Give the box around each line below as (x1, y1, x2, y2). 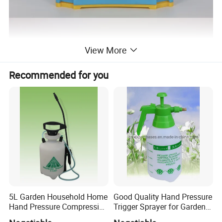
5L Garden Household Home (9, 191, 108, 202)
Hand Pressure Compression (9, 201, 109, 212)
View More (84, 44, 127, 56)
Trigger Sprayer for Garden (113, 201, 206, 212)
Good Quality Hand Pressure (113, 191, 212, 202)
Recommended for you (9, 68, 109, 82)
